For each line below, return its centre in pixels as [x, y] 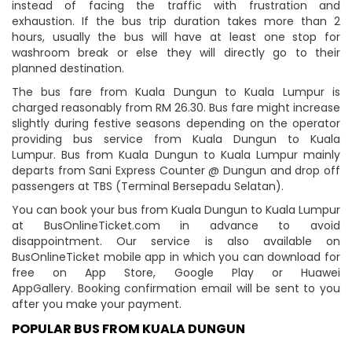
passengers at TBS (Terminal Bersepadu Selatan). [148, 186]
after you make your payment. [97, 304]
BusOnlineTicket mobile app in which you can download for [176, 257]
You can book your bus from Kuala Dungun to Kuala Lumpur [176, 209]
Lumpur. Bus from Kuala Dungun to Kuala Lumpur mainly [176, 154]
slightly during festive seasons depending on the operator [176, 123]
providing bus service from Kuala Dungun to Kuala [176, 139]
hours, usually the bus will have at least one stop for [176, 37]
